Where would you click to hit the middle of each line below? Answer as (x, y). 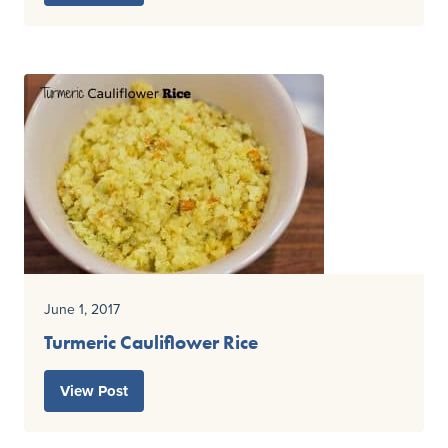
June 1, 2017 (82, 309)
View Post (94, 391)
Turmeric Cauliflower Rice (151, 343)
